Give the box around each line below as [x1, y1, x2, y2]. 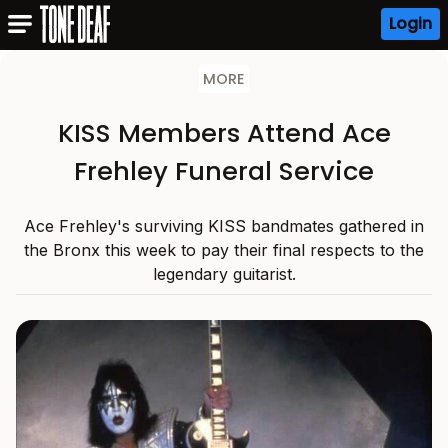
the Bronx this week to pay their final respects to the [24, 240, 424, 260]
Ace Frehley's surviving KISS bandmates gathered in [24, 216, 424, 236]
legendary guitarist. [152, 264, 296, 284]
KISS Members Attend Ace [57, 115, 391, 151]
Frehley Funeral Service [74, 153, 374, 189]
